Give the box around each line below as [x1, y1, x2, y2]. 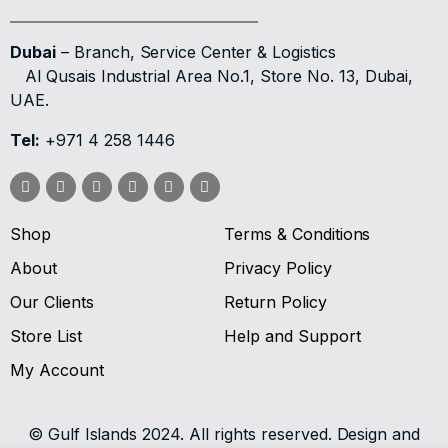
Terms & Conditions [224, 224, 371, 245]
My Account [10, 360, 104, 381]
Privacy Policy [224, 258, 332, 279]
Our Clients [10, 292, 94, 313]
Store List [10, 326, 82, 347]
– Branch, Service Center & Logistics [55, 42, 336, 63]
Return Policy [224, 292, 327, 313]
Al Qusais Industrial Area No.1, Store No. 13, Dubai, [10, 66, 414, 87]
